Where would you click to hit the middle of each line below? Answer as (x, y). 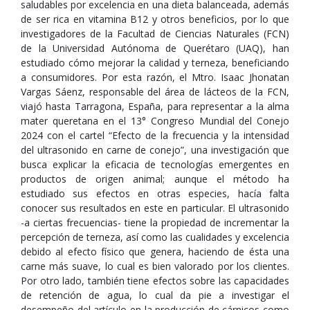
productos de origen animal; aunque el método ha (155, 179)
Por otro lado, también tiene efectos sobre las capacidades (155, 281)
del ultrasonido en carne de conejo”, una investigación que (155, 150)
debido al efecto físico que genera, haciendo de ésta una (155, 252)
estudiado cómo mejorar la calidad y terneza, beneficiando (155, 63)
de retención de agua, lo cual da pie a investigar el (155, 295)
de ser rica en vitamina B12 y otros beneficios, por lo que (155, 19)
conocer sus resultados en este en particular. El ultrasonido (155, 208)
